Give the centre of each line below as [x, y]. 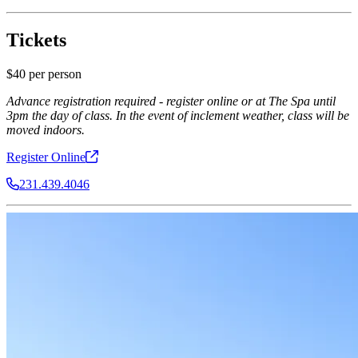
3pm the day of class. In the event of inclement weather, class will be [178, 115]
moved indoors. [46, 129]
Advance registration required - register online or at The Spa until [171, 101]
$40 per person [44, 74]
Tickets [36, 40]
